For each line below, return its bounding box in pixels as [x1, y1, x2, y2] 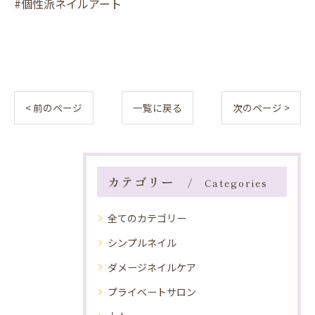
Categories [204, 176, 268, 190]
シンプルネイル [108, 236, 176, 250]
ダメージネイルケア [108, 260, 196, 274]
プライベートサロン [108, 285, 196, 299]
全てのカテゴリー [108, 211, 186, 225]
